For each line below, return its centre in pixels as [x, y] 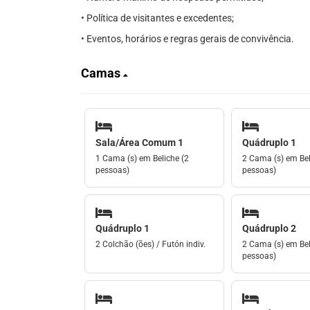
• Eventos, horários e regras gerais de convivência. [188, 39]
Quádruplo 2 [269, 228]
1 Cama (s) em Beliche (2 [142, 158]
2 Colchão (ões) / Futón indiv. [151, 244]
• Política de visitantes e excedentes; [157, 18]
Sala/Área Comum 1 [139, 142]
